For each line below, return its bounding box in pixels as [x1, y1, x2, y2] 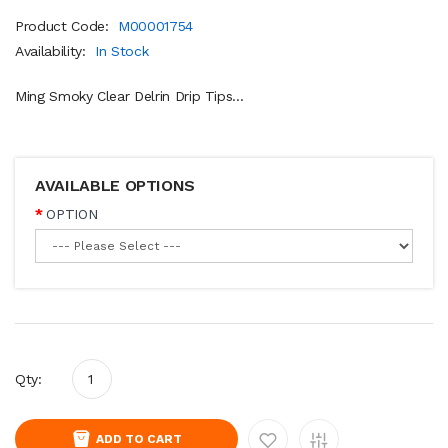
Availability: [15, 42, 91, 59]
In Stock [95, 42, 149, 59]
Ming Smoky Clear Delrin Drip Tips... [15, 87, 244, 104]
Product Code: [15, 17, 114, 34]
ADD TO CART [96, 431, 182, 446]
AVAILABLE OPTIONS [35, 175, 196, 195]
